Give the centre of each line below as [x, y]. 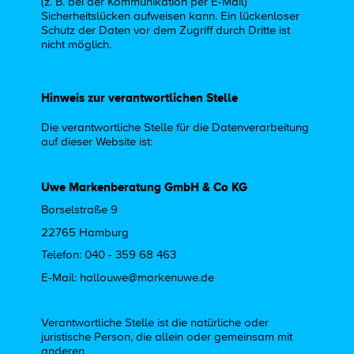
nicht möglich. [77, 45]
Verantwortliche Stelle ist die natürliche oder [155, 322]
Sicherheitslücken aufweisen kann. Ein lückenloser [171, 17]
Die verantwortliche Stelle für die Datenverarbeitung [175, 127]
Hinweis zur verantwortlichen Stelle [140, 97]
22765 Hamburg [85, 232]
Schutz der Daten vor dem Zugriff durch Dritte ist [166, 31]
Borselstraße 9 [80, 210]
